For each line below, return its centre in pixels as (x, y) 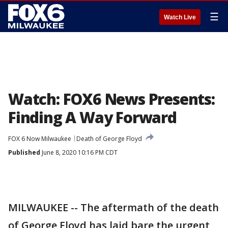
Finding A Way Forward (92, 117)
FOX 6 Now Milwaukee (40, 139)
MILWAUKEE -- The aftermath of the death (113, 207)
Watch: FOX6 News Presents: (113, 99)
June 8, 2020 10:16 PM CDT (79, 152)
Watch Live (180, 17)
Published (24, 152)
